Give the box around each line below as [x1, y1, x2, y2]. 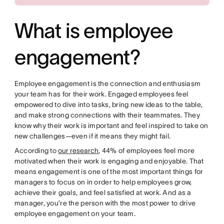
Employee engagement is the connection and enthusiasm [14, 79, 201, 87]
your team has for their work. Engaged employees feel [14, 90, 188, 98]
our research [58, 146, 99, 154]
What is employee [14, 19, 173, 42]
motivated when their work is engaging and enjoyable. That [14, 157, 204, 165]
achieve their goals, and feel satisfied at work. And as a [14, 188, 191, 196]
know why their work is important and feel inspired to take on [14, 121, 208, 129]
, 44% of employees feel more [98, 146, 195, 154]
